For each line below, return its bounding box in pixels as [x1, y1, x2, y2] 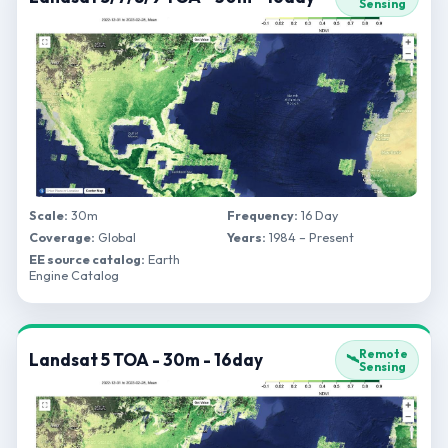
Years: [227, 229, 266, 245]
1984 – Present [266, 229, 354, 245]
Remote [359, 346, 408, 361]
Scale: [29, 207, 68, 223]
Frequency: [227, 207, 298, 223]
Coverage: [29, 229, 95, 245]
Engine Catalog [29, 267, 119, 283]
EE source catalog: [29, 251, 145, 267]
